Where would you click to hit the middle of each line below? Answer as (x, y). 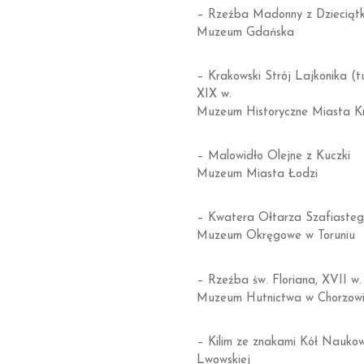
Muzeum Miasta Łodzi (257, 175)
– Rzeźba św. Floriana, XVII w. (279, 280)
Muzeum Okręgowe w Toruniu (275, 236)
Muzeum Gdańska (245, 32)
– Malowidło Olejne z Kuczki (273, 157)
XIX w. (214, 94)
